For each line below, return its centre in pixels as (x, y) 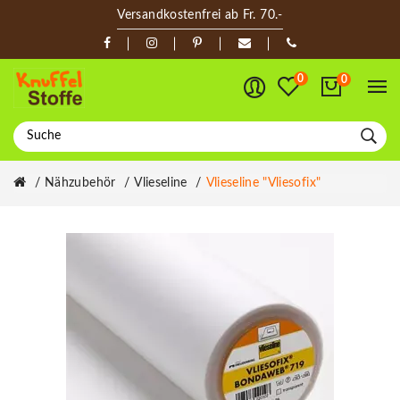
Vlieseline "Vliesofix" (263, 183)
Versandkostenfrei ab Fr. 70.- (200, 15)
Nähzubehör (80, 183)
